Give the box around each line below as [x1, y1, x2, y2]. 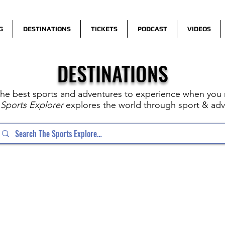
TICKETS [90, 25, 118, 33]
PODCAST [137, 25, 167, 33]
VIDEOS [187, 25, 211, 33]
